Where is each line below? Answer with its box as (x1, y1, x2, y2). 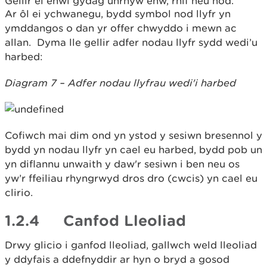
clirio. (5, 187, 33, 198)
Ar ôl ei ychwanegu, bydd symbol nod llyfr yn (5, 8, 231, 20)
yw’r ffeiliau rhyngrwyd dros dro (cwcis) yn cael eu (5, 172, 257, 184)
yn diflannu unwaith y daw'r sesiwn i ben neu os (5, 158, 240, 170)
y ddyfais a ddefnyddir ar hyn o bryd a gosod (5, 253, 229, 265)
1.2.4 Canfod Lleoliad (5, 212, 186, 229)
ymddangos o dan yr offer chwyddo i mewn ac (5, 22, 237, 34)
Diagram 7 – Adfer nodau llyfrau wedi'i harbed (5, 77, 236, 89)
